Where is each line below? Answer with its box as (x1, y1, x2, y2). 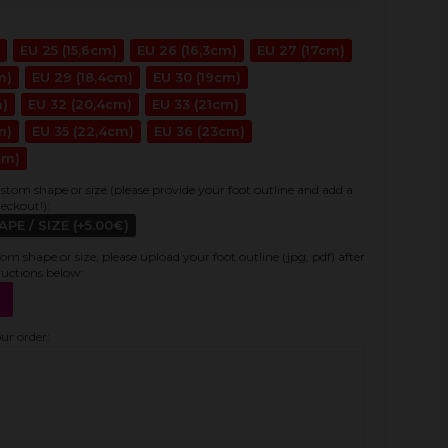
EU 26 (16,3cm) (137, 42, 237, 58)
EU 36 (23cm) (154, 123, 245, 139)
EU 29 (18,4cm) (32, 69, 133, 85)
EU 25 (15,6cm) (20, 42, 117, 58)
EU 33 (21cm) (152, 96, 239, 112)
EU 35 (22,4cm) (32, 123, 134, 139)
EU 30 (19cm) (153, 69, 241, 85)
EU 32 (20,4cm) (28, 96, 132, 112)
